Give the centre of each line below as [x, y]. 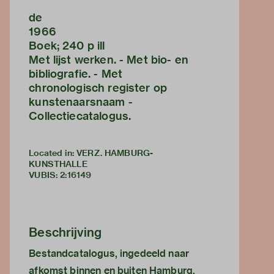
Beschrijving [65, 232]
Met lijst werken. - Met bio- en [109, 60]
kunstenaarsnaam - [81, 102]
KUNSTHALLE [58, 164]
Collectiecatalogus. [80, 116]
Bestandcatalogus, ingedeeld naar [109, 254]
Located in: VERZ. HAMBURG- [91, 153]
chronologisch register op [98, 88]
